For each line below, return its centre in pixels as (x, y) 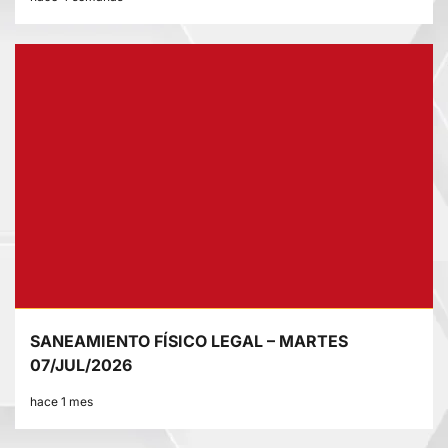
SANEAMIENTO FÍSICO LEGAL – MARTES (189, 341)
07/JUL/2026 (81, 365)
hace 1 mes (61, 402)
